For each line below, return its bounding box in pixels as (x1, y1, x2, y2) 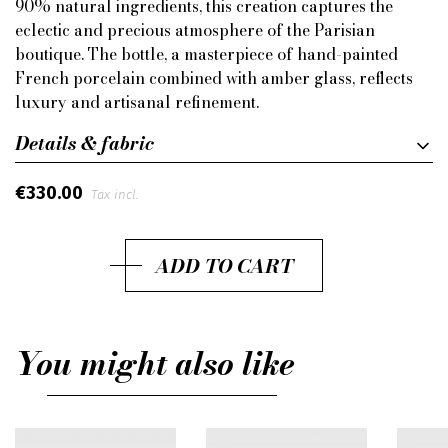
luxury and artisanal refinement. (15, 90, 259, 114)
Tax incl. (90, 187, 139, 203)
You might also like (15, 339, 295, 389)
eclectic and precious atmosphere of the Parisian (15, 18, 375, 42)
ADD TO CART (155, 250, 293, 281)
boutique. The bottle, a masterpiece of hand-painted (15, 42, 398, 66)
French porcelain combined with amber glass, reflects (15, 66, 413, 90)
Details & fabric (15, 129, 154, 157)
